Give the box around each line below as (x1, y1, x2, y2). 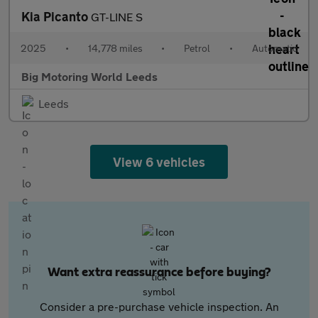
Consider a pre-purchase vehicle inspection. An (39, 300, 279, 313)
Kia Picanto (21, 9, 91, 24)
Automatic (251, 42, 297, 54)
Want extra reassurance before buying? (47, 266, 271, 279)
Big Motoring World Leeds (21, 70, 158, 83)
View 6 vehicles (112, 154, 206, 170)
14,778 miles (87, 42, 143, 54)
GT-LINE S (91, 10, 143, 23)
